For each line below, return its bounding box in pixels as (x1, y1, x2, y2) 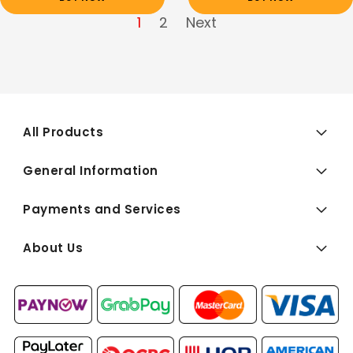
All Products (23, 124, 103, 141)
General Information (23, 162, 158, 180)
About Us (23, 240, 83, 257)
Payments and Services (23, 201, 181, 218)
